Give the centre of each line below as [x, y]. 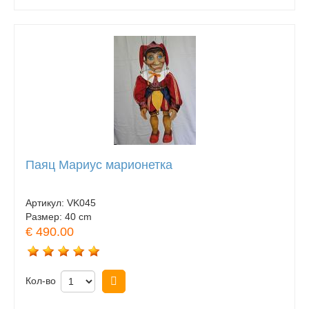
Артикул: [46, 203]
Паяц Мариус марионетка [99, 165]
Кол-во [41, 281]
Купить [145, 281]
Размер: [45, 217]
